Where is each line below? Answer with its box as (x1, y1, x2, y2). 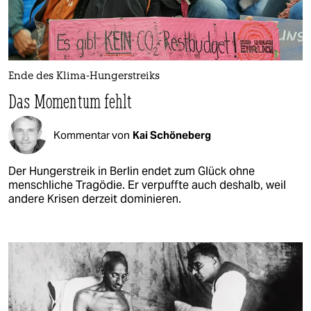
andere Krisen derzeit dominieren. (8, 192, 181, 207)
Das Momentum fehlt (8, 89, 133, 114)
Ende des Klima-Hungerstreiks (8, 72, 160, 83)
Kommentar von (53, 128, 130, 142)
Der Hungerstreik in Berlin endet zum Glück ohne (8, 164, 255, 179)
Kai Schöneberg (133, 128, 211, 142)
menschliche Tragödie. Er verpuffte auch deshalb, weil (8, 178, 286, 193)
